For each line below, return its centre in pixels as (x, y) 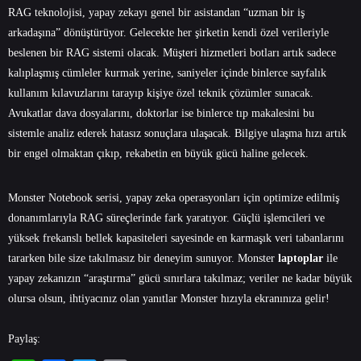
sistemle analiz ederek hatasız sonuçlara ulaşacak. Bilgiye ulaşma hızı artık (177, 133)
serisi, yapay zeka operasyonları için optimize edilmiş (216, 197)
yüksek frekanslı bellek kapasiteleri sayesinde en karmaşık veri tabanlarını (176, 238)
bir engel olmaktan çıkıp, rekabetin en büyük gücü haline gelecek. (158, 153)
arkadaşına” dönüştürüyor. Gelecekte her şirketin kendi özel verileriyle (168, 32)
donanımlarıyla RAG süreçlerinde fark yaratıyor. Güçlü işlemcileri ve (166, 218)
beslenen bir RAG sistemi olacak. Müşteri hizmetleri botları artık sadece (172, 52)
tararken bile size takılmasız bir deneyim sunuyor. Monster (143, 258)
